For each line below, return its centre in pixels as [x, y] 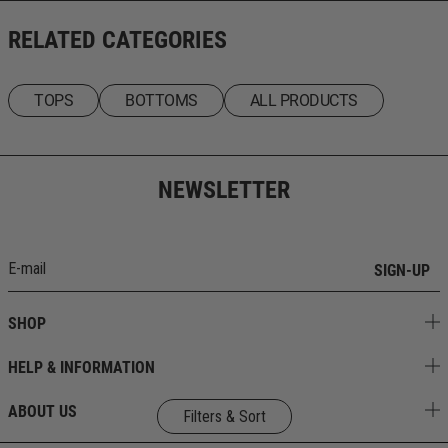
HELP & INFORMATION [81, 367]
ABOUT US [42, 411]
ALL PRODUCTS [303, 100]
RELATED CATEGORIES [117, 39]
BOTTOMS [161, 100]
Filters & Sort [224, 416]
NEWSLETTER [224, 189]
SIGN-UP [402, 270]
